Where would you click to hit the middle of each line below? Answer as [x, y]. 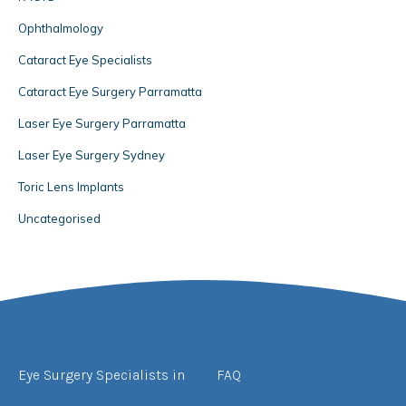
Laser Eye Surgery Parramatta [102, 124]
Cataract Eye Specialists [85, 60]
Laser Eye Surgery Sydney [92, 155]
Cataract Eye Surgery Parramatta [110, 92]
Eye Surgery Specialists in [101, 375]
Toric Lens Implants [71, 187]
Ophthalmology [61, 29]
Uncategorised [59, 219]
